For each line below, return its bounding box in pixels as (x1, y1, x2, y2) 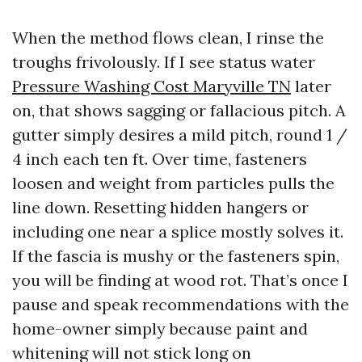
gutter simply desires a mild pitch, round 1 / (12, 124, 347, 145)
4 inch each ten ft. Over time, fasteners (12, 149, 307, 169)
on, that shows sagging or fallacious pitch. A (12, 100, 346, 120)
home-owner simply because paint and (12, 318, 308, 339)
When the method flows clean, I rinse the (12, 27, 324, 48)
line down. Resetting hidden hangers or (12, 197, 309, 217)
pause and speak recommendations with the (12, 294, 349, 314)
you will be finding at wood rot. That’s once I (12, 270, 348, 290)
